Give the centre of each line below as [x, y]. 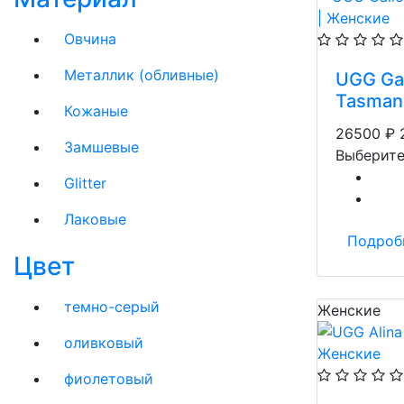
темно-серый [112, 307]
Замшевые [101, 147]
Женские [349, 310]
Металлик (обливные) [142, 75]
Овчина [90, 39]
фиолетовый [109, 379]
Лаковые [95, 219]
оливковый [104, 343]
